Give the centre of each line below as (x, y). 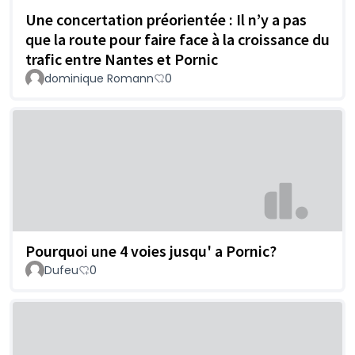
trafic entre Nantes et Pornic (122, 59)
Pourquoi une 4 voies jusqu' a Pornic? (151, 251)
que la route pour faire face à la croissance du (177, 39)
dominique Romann (99, 78)
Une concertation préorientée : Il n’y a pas (166, 19)
